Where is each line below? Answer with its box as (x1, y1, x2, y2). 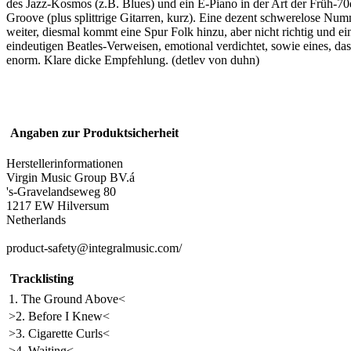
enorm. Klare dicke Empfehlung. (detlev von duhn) (6, 53, 259, 67)
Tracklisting (10, 272, 74, 285)
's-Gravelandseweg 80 (6, 185, 116, 198)
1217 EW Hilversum (6, 199, 109, 212)
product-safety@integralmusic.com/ (6, 241, 182, 255)
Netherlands (6, 213, 66, 226)
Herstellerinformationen (6, 157, 123, 170)
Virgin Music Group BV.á (6, 171, 135, 184)
